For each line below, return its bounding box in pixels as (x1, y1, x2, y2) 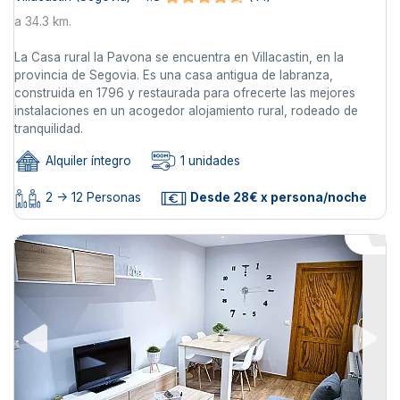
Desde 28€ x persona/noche (187, 189, 367, 204)
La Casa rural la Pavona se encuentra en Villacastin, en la (14, 50, 344, 65)
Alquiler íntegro (42, 154, 131, 169)
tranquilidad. (14, 121, 83, 137)
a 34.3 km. (14, 14, 71, 29)
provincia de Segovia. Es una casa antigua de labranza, (14, 68, 333, 83)
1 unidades (177, 154, 240, 169)
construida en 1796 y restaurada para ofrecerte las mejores (14, 86, 355, 101)
